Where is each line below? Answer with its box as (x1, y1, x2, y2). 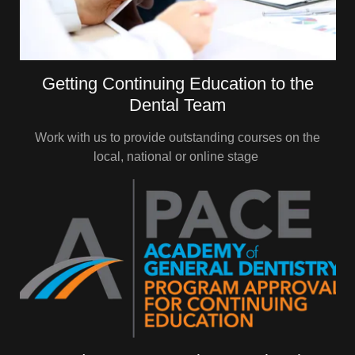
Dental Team (129, 95, 226, 115)
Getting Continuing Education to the (41, 74, 314, 94)
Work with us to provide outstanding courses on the (35, 131, 320, 144)
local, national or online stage (94, 150, 261, 163)
